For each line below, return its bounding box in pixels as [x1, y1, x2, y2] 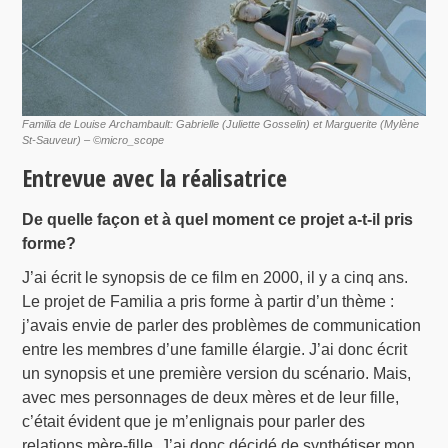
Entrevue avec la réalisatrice [22, 160, 288, 194]
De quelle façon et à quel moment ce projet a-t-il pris [22, 210, 414, 228]
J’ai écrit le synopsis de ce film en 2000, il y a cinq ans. [22, 268, 409, 286]
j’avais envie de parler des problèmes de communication [22, 316, 422, 334]
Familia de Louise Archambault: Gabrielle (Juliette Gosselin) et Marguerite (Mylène [22, 117, 420, 130]
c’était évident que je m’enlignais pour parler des [22, 412, 366, 430]
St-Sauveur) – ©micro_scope [22, 133, 165, 146]
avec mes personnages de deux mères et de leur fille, [22, 388, 400, 406]
